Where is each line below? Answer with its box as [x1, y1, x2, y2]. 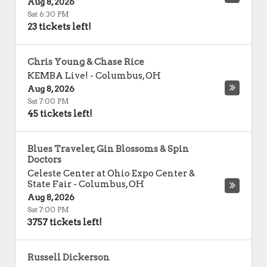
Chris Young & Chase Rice [27, 57, 144, 67]
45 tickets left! [27, 108, 92, 119]
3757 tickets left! [27, 217, 102, 228]
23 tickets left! [27, 21, 91, 32]
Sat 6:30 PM [27, 10, 69, 18]
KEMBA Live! [27, 70, 88, 81]
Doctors [27, 154, 61, 165]
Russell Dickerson [27, 252, 110, 263]
